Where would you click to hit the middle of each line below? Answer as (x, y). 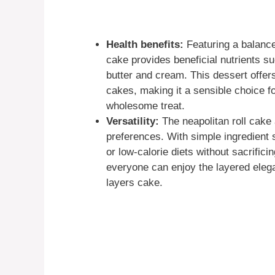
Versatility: (133, 122)
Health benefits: (145, 45)
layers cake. (134, 183)
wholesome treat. (145, 106)
